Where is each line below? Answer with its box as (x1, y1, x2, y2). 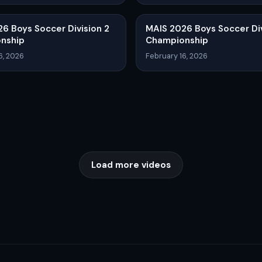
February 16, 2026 (146, 50, 208, 61)
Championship (146, 34, 208, 46)
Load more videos (91, 158, 171, 171)
